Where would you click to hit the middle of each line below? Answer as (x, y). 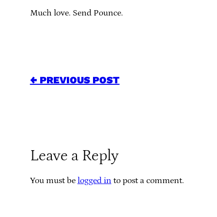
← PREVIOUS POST (75, 80)
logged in (94, 181)
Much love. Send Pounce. (76, 13)
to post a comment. (147, 181)
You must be (54, 181)
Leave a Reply (74, 156)
